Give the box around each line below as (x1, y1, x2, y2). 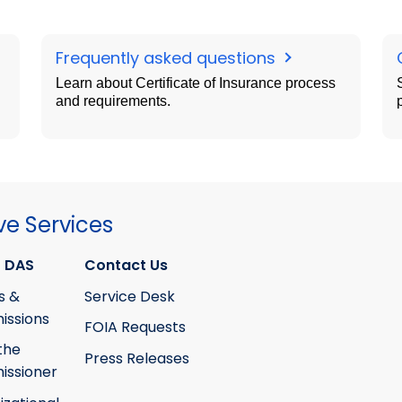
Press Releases (83, 347, 189, 369)
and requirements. (56, 93, 170, 109)
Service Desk (83, 285, 175, 307)
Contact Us (83, 255, 168, 276)
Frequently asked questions (56, 47, 280, 69)
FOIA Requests (83, 317, 186, 338)
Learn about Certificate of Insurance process (56, 75, 336, 91)
